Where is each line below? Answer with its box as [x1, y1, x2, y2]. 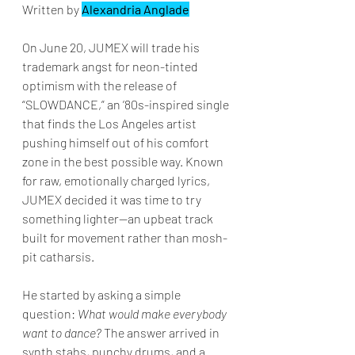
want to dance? [22, 325, 101, 340]
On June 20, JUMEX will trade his [22, 40, 202, 55]
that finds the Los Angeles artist [22, 116, 199, 131]
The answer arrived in [101, 325, 222, 340]
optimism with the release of [22, 78, 179, 93]
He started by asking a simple [22, 287, 183, 302]
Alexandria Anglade [82, 2, 189, 17]
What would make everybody [78, 306, 229, 321]
